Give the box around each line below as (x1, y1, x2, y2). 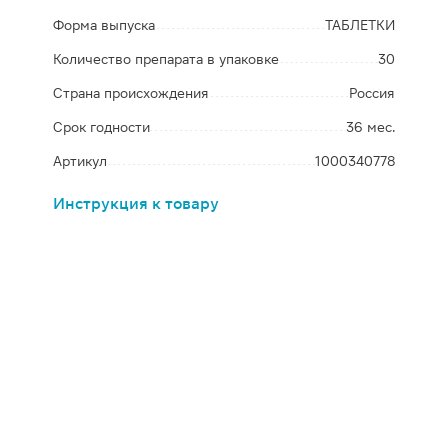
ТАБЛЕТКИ (324, 17, 395, 33)
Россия (348, 85, 395, 101)
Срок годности (53, 119, 151, 135)
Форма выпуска (53, 17, 156, 33)
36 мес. (345, 119, 395, 135)
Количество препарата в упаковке (53, 51, 280, 67)
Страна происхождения (53, 85, 210, 101)
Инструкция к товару (53, 194, 220, 213)
